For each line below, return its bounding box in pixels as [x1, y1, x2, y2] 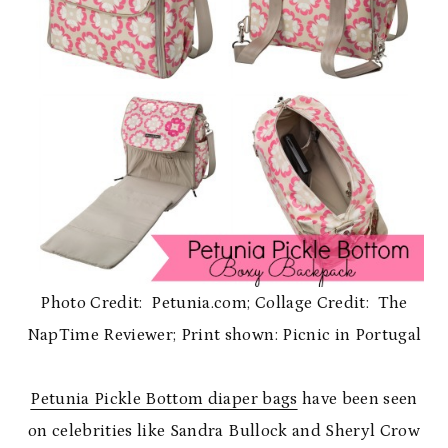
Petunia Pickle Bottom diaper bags [30, 389, 298, 409]
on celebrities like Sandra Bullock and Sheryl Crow [28, 421, 420, 441]
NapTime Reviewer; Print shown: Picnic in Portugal [26, 325, 422, 345]
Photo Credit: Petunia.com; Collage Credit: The [40, 293, 408, 313]
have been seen [297, 389, 418, 409]
